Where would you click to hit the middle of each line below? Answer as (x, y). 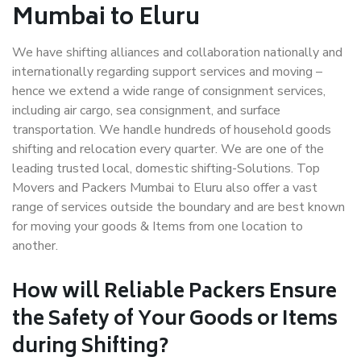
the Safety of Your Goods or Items (175, 320)
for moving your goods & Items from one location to (158, 226)
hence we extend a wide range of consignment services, (169, 91)
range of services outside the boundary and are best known (178, 207)
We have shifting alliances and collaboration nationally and (177, 52)
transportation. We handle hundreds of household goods (172, 130)
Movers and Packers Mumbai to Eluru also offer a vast (165, 188)
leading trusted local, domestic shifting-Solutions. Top (166, 168)
